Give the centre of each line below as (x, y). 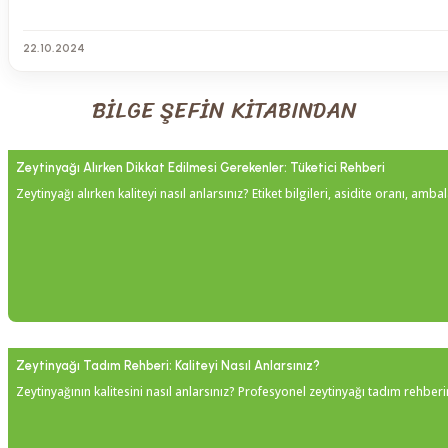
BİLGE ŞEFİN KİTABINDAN (224, 111)
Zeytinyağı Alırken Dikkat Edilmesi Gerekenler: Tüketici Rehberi (200, 168)
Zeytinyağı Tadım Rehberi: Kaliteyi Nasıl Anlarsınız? (168, 366)
